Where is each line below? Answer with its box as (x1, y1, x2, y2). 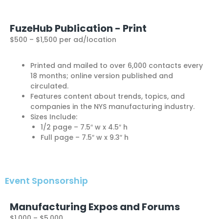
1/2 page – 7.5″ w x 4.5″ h (41, 122, 128, 132)
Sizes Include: (30, 111, 77, 122)
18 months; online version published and (30, 70, 173, 81)
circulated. (30, 81, 68, 91)
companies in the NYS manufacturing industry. (30, 101, 195, 111)
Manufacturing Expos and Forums (10, 199, 180, 214)
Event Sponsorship (5, 174, 88, 187)
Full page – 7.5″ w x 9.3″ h (41, 132, 129, 142)
